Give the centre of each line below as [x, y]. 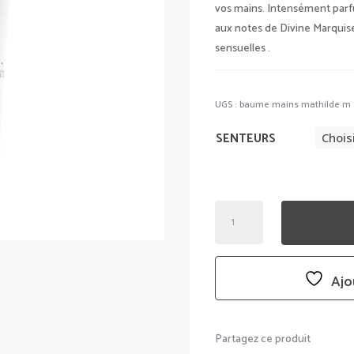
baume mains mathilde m [296, 105]
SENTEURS [246, 138]
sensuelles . [243, 49]
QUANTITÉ [243, 210]
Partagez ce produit [263, 339]
